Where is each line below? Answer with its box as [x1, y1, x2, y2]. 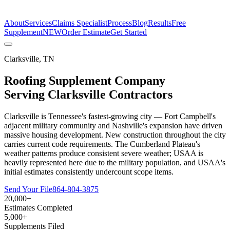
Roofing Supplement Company [4, 73, 165, 87]
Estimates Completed [4, 203, 72, 212]
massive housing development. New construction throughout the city [4, 130, 226, 139]
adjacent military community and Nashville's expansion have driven [4, 121, 222, 130]
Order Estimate [62, 28, 110, 36]
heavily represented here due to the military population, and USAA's [4, 158, 225, 167]
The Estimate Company [14, 6, 98, 16]
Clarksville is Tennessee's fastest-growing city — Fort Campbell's [4, 111, 216, 121]
